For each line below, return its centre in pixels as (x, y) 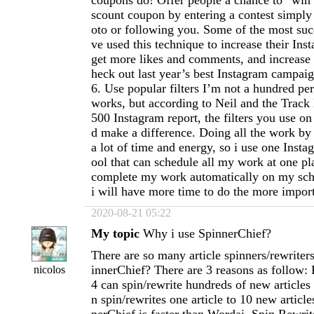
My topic (115, 233)
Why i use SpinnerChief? (207, 233)
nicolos (49, 269)
